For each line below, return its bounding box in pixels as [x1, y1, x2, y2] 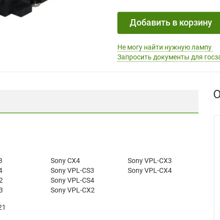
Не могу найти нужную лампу [117, 43, 213, 51]
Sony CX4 [50, 156, 80, 165]
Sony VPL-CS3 [50, 166, 94, 174]
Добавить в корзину [130, 17, 212, 28]
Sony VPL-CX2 [50, 186, 95, 194]
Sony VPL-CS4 [50, 176, 94, 184]
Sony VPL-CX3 [128, 156, 172, 165]
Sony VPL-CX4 [128, 166, 172, 174]
